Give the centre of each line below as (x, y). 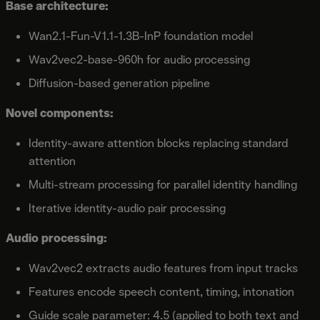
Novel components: (60, 113)
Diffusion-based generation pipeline (119, 83)
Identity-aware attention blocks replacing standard (158, 143)
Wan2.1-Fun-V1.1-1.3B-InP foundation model (141, 36)
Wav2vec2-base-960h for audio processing (139, 59)
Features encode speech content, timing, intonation (161, 291)
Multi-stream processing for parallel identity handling (163, 184)
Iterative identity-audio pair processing (127, 208)
